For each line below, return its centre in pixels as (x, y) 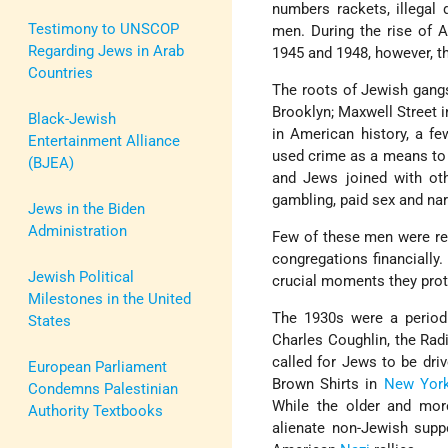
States (49, 320)
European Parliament (97, 366)
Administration (77, 230)
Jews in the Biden (86, 208)
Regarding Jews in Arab (106, 50)
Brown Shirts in (328, 384)
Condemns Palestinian (103, 388)
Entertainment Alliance (104, 140)
